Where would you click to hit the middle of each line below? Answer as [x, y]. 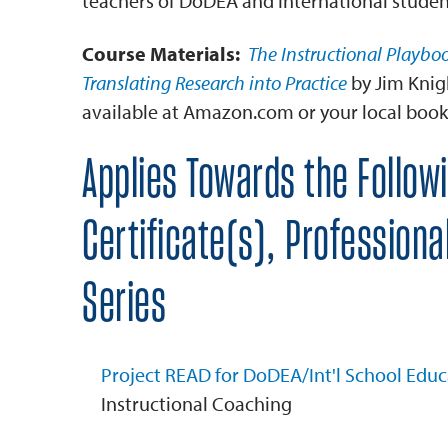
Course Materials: [165, 53]
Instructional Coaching [196, 403]
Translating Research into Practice [214, 82]
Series [124, 304]
